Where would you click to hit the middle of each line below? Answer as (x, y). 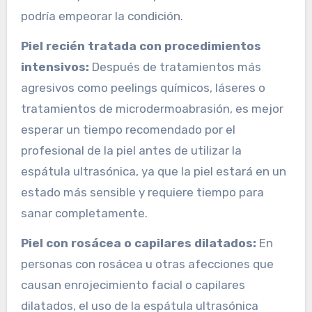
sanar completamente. (84, 213)
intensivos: (55, 67)
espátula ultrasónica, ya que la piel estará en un (153, 172)
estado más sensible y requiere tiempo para (142, 193)
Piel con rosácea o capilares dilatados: (138, 243)
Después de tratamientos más (175, 67)
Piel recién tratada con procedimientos (141, 46)
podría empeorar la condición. (102, 16)
